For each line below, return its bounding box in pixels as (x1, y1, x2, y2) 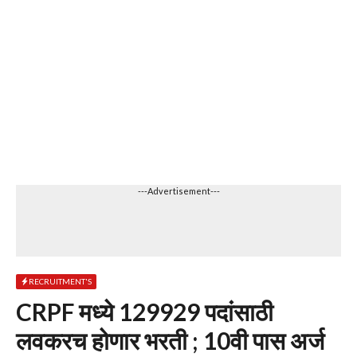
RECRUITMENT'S (29, 276, 92, 286)
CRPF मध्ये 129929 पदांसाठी (16, 297, 273, 326)
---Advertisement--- (137, 186, 220, 196)
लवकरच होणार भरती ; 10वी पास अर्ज (16, 326, 324, 355)
